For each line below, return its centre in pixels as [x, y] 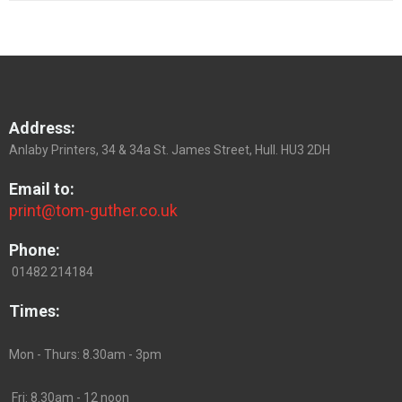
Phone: [35, 250]
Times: [35, 311]
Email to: [42, 189]
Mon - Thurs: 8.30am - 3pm [85, 354]
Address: [42, 128]
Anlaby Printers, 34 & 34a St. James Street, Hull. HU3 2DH [170, 150]
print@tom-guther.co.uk [93, 210]
